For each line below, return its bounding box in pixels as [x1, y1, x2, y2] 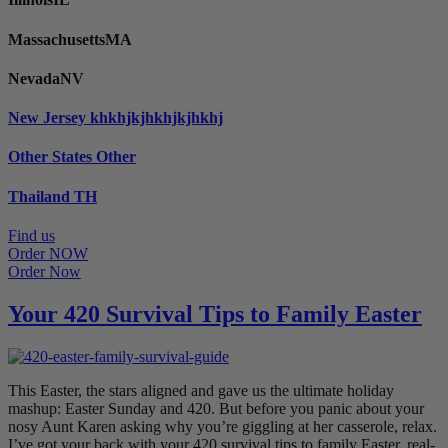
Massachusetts [8, 30, 105, 48]
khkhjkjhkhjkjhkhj [90, 109, 223, 127]
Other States [8, 148, 96, 166]
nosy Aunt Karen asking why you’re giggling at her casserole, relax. [8, 417, 437, 435]
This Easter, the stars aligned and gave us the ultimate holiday [8, 381, 394, 399]
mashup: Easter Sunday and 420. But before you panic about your [8, 399, 424, 417]
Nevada [8, 69, 60, 87]
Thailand [8, 187, 74, 205]
